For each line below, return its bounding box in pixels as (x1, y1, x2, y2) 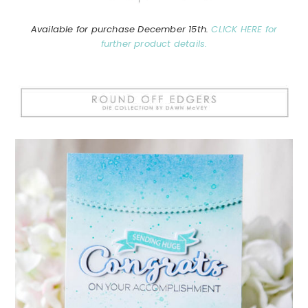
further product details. (100, 36, 208, 50)
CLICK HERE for (211, 22, 278, 36)
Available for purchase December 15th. (30, 22, 212, 36)
